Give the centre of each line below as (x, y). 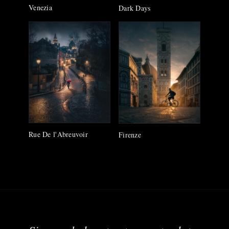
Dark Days (135, 8)
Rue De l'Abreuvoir (59, 134)
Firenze (130, 135)
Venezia (40, 7)
